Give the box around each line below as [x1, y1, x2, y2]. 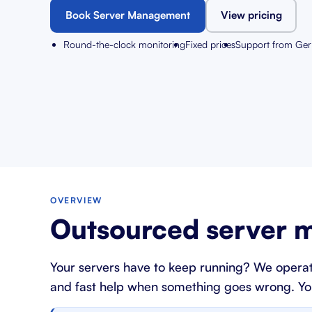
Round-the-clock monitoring [63, 38, 185, 50]
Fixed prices [185, 38, 235, 50]
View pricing [220, 8, 282, 22]
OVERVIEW [50, 195, 102, 205]
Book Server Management [65, 8, 190, 22]
